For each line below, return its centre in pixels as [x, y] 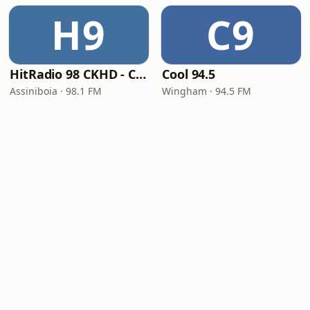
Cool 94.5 [189, 74]
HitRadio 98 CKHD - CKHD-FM [141, 74]
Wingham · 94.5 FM [207, 91]
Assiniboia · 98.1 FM [56, 91]
